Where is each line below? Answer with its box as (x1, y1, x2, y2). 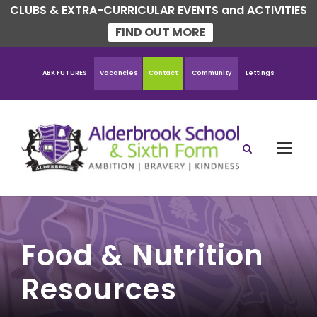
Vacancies (100, 69, 138, 77)
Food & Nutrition (21, 236, 264, 276)
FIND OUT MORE (115, 24, 206, 40)
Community (192, 69, 231, 77)
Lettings (246, 69, 275, 77)
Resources (21, 270, 177, 310)
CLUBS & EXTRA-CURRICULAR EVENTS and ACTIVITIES (10, 2, 307, 18)
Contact (149, 69, 178, 77)
